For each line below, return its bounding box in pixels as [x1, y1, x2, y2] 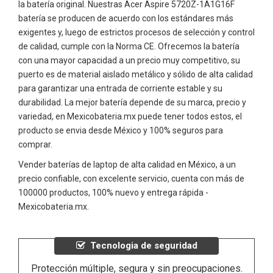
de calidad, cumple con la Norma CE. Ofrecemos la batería [18, 41, 239, 51]
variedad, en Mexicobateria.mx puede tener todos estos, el [18, 111, 242, 121]
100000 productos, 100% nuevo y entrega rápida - [18, 187, 208, 197]
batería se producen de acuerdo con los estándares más [18, 13, 233, 23]
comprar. [18, 139, 52, 149]
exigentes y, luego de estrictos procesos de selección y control [18, 27, 255, 37]
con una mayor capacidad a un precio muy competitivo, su [18, 55, 240, 65]
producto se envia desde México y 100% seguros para [18, 125, 223, 135]
